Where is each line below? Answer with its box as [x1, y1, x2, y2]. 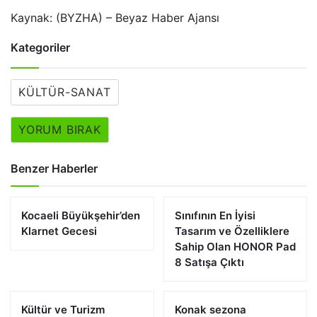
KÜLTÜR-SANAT [18, 85, 111, 99]
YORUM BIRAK [18, 122, 101, 137]
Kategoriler [11, 40, 70, 54]
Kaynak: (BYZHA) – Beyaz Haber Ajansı [11, 11, 219, 25]
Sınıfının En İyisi [174, 209, 255, 222]
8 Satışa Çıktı [174, 255, 244, 269]
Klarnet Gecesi [21, 224, 97, 238]
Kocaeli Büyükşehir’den [21, 209, 140, 222]
